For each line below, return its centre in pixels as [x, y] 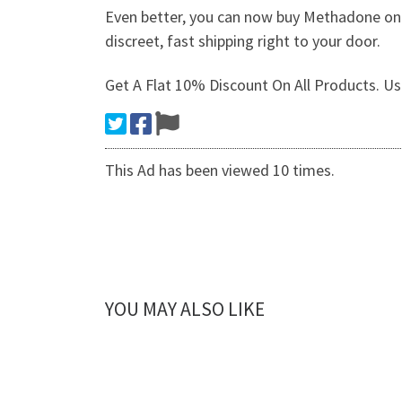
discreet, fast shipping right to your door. [243, 40]
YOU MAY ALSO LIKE [185, 309]
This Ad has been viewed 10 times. [220, 170]
